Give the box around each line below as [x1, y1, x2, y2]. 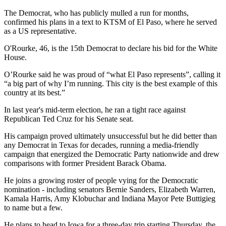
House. [4, 52, 27, 62]
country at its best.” [4, 88, 65, 97]
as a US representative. [4, 26, 77, 35]
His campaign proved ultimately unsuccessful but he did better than [4, 131, 217, 140]
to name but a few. [4, 203, 63, 212]
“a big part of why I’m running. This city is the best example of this [4, 79, 217, 88]
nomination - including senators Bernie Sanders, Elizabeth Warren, [4, 185, 215, 194]
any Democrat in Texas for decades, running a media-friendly [4, 140, 199, 149]
